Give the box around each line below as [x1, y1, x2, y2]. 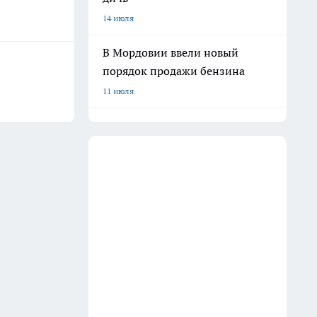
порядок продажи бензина [103, 64, 245, 78]
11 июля [103, 86, 134, 96]
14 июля [103, 13, 134, 23]
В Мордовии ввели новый [103, 45, 238, 59]
